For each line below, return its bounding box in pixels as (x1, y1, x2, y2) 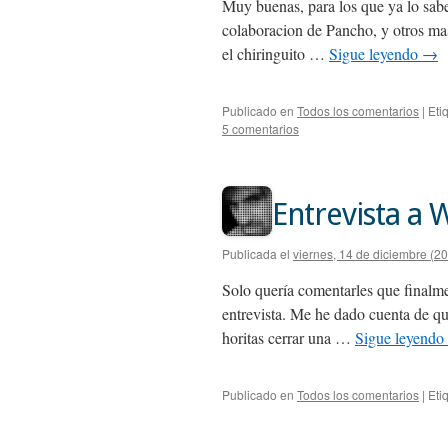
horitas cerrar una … (222, 327, 355, 348)
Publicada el (222, 245, 290, 262)
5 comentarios (222, 120, 299, 137)
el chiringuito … (222, 43, 329, 64)
